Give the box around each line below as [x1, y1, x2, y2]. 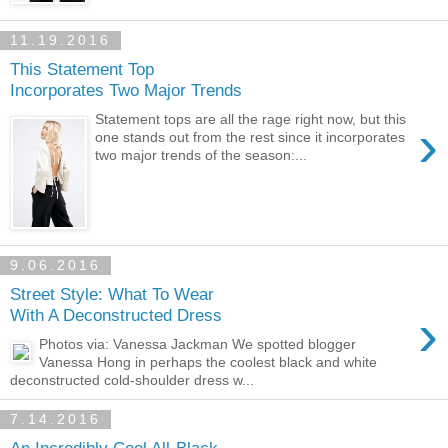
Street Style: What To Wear [10, 284, 214, 305]
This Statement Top [10, 59, 154, 80]
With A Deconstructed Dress [10, 305, 222, 326]
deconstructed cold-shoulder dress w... [10, 371, 254, 388]
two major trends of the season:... [95, 146, 308, 163]
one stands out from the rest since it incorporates [95, 128, 406, 145]
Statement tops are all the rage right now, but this [95, 110, 407, 127]
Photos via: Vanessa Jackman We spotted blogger [39, 335, 357, 352]
